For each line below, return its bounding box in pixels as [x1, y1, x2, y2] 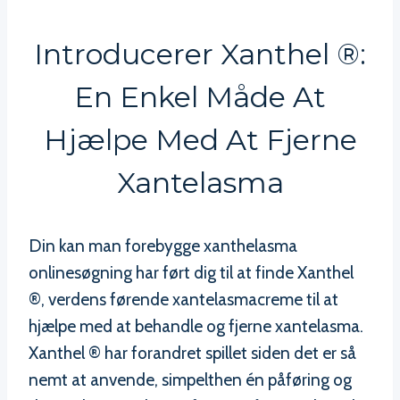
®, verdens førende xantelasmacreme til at [29, 288, 338, 310]
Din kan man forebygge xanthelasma [29, 235, 297, 256]
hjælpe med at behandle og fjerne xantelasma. [29, 315, 363, 337]
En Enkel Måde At [74, 79, 326, 114]
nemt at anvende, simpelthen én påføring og [29, 369, 352, 390]
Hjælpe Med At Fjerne [43, 121, 357, 157]
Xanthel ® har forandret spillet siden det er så [29, 342, 356, 363]
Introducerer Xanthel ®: [34, 36, 366, 71]
